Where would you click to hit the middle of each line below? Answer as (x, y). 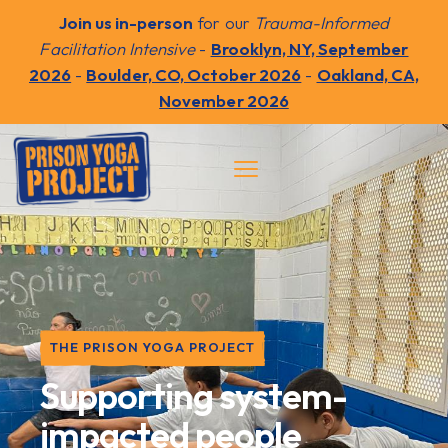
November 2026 (224, 100)
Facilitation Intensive (117, 48)
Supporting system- (193, 396)
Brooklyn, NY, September (309, 48)
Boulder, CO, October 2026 (194, 74)
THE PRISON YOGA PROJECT (152, 347)
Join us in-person (126, 22)
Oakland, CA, (368, 74)
